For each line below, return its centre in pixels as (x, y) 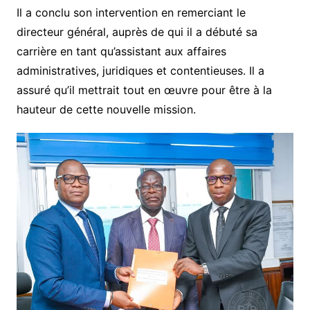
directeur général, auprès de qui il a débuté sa (137, 31)
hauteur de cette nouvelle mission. (106, 109)
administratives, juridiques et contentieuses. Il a (140, 70)
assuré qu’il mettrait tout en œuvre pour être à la (144, 90)
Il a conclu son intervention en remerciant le (131, 12)
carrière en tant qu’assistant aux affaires (121, 51)
